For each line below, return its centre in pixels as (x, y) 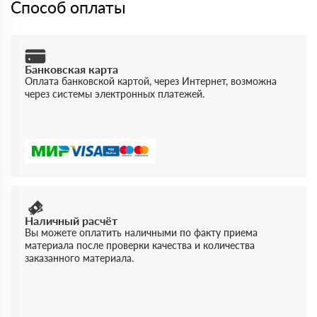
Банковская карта (71, 69)
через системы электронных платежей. (115, 94)
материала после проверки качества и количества (140, 246)
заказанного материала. (79, 258)
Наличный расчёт (71, 221)
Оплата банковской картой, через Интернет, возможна (151, 81)
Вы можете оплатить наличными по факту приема (141, 233)
